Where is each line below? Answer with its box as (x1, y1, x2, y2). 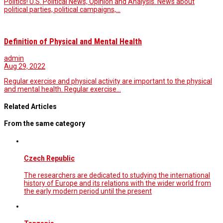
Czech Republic (24, 154, 75, 162)
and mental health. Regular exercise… (4, 85, 121, 94)
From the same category (4, 119, 85, 128)
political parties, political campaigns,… (4, 5, 120, 14)
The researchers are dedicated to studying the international (24, 171, 210, 180)
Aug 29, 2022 (4, 62, 45, 71)
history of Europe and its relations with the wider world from (24, 179, 211, 188)
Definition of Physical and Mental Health (4, 36, 142, 46)
